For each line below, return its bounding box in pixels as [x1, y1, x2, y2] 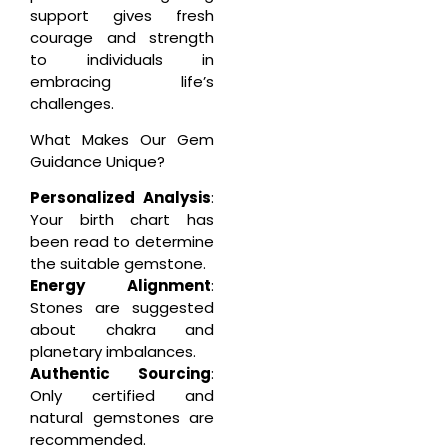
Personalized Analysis [30, 187, 211, 209]
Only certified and [30, 385, 214, 407]
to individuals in [30, 48, 214, 70]
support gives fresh [30, 4, 214, 26]
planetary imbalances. [30, 341, 196, 363]
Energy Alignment [30, 275, 211, 297]
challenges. [30, 92, 114, 114]
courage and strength [30, 26, 214, 48]
